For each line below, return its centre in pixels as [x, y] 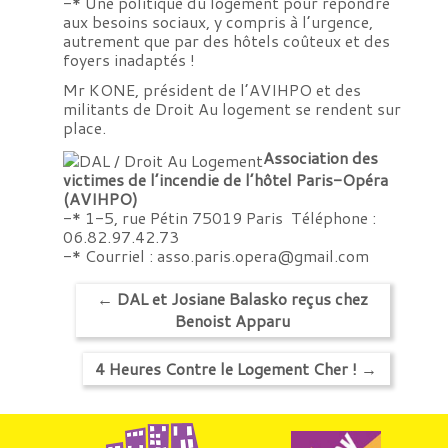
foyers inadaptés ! [128, 60]
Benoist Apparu [233, 321]
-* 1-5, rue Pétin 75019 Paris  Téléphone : [219, 217]
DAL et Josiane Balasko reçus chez [241, 299]
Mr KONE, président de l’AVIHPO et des [211, 90]
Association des [320, 158]
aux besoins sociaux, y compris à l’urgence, [217, 22]
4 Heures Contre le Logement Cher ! [228, 368]
